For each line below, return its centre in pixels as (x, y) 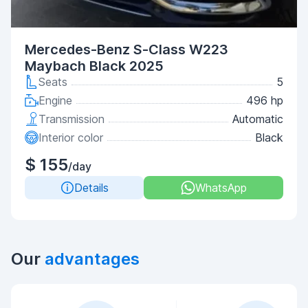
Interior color (71, 137)
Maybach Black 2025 (94, 66)
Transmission (71, 119)
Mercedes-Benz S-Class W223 (126, 49)
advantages (92, 259)
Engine (55, 100)
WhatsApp (221, 188)
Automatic (258, 119)
